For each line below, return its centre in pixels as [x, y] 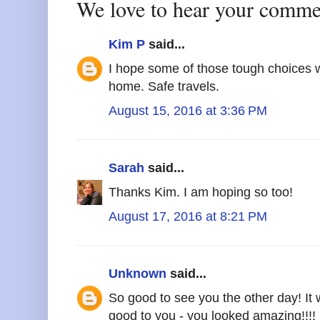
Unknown [137, 273]
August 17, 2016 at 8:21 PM [188, 216]
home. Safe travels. [164, 86]
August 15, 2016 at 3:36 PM [188, 110]
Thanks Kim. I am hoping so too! [201, 192]
